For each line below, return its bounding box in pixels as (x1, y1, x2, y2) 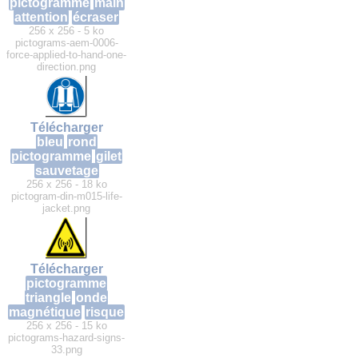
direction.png (37, 61, 96, 74)
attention (14, 10, 68, 25)
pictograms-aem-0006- (14, 37, 118, 50)
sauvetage (34, 164, 98, 178)
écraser (73, 10, 118, 25)
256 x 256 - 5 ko (29, 25, 104, 38)
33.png (50, 344, 82, 356)
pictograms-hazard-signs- (8, 332, 125, 344)
